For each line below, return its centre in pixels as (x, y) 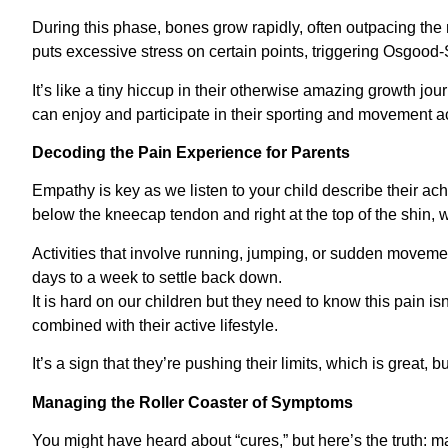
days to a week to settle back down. (157, 277)
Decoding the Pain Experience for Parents (191, 152)
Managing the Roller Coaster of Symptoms (192, 402)
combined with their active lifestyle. (155, 325)
